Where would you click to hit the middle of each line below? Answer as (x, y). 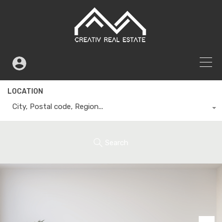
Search (117, 142)
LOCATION (25, 91)
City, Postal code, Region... (58, 107)
